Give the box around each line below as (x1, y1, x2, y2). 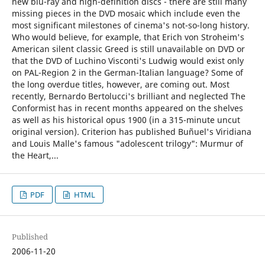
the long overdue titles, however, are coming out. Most (11, 79, 230, 90)
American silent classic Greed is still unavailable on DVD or (11, 43, 245, 54)
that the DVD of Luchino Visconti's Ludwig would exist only (11, 55, 244, 66)
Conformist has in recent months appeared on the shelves (11, 102, 243, 114)
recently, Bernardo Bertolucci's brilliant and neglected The (11, 91, 245, 102)
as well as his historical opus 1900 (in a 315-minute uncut (11, 114, 240, 125)
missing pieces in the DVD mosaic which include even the (11, 8, 240, 19)
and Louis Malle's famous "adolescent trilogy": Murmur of (11, 138, 243, 149)
